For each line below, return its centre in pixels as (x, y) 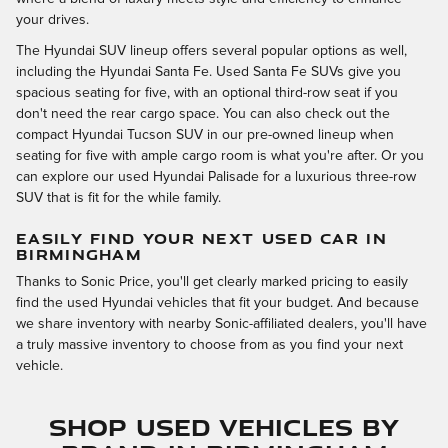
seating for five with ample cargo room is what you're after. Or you (220, 155)
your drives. (52, 19)
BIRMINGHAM (79, 253)
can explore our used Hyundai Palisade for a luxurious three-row (216, 176)
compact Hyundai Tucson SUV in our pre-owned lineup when (205, 134)
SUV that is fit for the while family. (118, 197)
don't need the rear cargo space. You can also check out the (203, 113)
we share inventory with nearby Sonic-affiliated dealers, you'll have (221, 324)
